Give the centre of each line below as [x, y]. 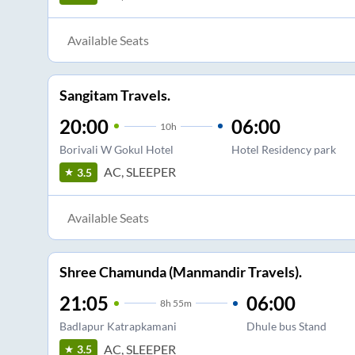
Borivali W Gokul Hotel [116, 149]
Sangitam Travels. [115, 95]
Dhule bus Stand [286, 326]
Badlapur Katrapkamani [118, 326]
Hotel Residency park [283, 149]
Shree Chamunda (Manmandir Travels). [180, 272]
